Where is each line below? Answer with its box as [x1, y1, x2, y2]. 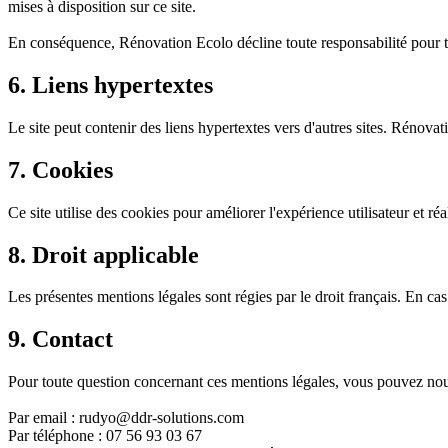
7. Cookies [8, 156, 113, 183]
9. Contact [8, 326, 113, 353]
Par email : [8, 409, 79, 427]
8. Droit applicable [8, 241, 199, 268]
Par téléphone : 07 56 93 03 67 [8, 427, 202, 445]
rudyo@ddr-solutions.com [79, 409, 244, 427]
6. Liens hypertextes [8, 71, 213, 98]
